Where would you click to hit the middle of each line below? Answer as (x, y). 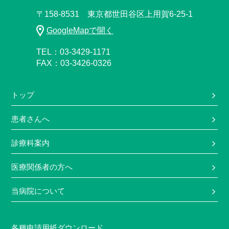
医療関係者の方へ (42, 167)
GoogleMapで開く (80, 30)
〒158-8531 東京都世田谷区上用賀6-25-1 (114, 14)
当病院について (38, 191)
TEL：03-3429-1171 (73, 52)
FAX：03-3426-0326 (74, 63)
